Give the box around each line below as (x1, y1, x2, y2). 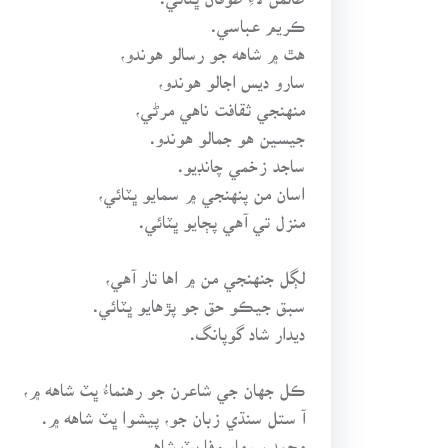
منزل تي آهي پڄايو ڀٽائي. (139, 208, 306, 219)
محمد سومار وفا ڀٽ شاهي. (135, 432, 306, 443)
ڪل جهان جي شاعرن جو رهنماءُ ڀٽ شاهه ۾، (23, 376, 306, 387)
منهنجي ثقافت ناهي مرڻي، (135, 96, 306, 107)
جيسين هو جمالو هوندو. (150, 124, 306, 135)
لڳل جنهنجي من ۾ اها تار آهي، (105, 264, 306, 275)
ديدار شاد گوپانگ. (190, 320, 306, 331)
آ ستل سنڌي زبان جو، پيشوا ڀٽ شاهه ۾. (42, 404, 306, 415)
